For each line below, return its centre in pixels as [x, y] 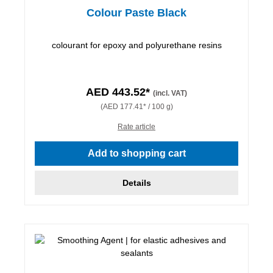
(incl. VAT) [170, 93]
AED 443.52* [119, 92]
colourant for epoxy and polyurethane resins [136, 45]
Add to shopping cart [136, 153]
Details [136, 183]
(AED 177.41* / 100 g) [136, 106]
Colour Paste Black [136, 12]
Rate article [136, 126]
